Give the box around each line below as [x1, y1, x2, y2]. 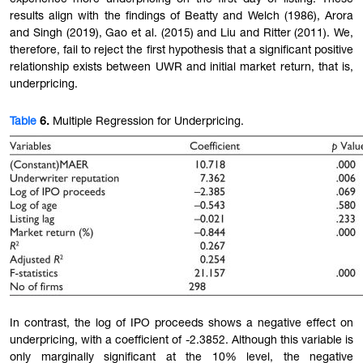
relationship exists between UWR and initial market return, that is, [10, 62, 353, 74]
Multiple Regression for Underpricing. [49, 116, 244, 128]
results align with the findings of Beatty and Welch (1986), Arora [10, 11, 353, 23]
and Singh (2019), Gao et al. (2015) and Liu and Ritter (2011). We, [10, 28, 353, 40]
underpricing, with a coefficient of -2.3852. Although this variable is [10, 335, 353, 347]
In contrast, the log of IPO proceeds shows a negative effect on [10, 318, 353, 330]
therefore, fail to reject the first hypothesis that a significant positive [10, 45, 353, 57]
